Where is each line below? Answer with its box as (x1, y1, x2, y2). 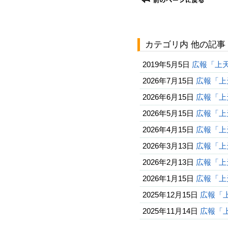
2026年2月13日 (142, 158, 194, 166)
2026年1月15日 (142, 174, 194, 183)
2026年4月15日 (142, 125, 194, 134)
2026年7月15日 (142, 76, 194, 85)
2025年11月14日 (142, 207, 198, 215)
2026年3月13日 (142, 141, 194, 150)
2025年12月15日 (142, 190, 198, 199)
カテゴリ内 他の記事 (145, 40, 225, 49)
